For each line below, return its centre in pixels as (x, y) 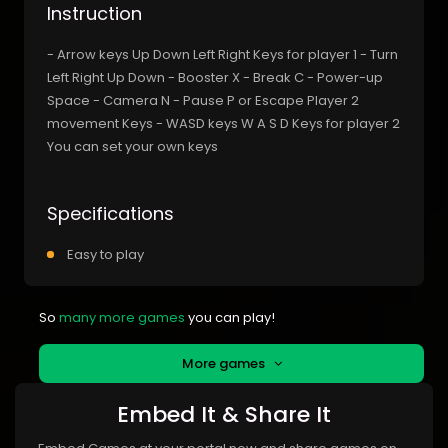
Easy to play (105, 254)
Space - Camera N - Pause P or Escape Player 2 (203, 100)
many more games (122, 317)
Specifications (110, 213)
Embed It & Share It (224, 414)
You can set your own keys (132, 146)
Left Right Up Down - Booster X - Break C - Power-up (215, 77)
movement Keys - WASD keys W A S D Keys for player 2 (223, 123)
